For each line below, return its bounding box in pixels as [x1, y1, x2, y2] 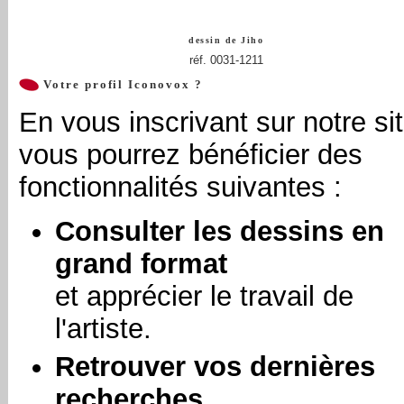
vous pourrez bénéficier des [19, 138, 363, 170]
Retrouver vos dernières [55, 351, 375, 382]
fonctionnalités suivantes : [19, 170, 342, 203]
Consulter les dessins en [55, 215, 384, 247]
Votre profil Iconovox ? [39, 78, 203, 91]
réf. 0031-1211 [188, 53, 263, 67]
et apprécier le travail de [55, 280, 353, 312]
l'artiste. [55, 312, 151, 344]
